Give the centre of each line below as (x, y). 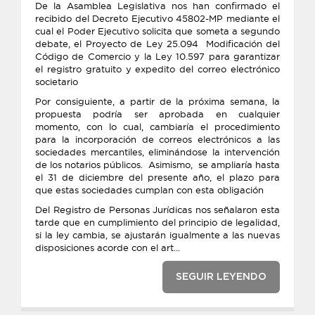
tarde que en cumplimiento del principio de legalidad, (157, 222)
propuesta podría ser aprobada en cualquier (157, 114)
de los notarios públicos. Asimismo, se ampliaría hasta (157, 165)
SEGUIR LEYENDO (221, 277)
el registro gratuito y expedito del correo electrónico (157, 69)
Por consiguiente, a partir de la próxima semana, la (157, 101)
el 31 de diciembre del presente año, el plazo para (157, 177)
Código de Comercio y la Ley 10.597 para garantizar (157, 56)
